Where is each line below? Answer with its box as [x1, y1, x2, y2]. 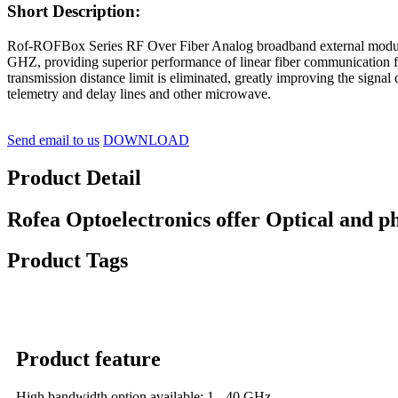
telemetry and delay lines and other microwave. [7, 85, 271, 101]
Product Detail [7, 165, 141, 189]
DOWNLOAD [103, 131, 189, 147]
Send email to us [7, 131, 99, 147]
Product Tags [7, 249, 128, 273]
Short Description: [7, 2, 140, 20]
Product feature [16, 347, 161, 371]
